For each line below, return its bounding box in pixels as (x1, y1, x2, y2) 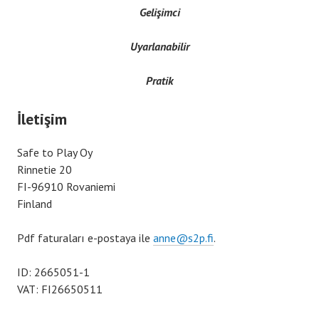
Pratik (146, 73, 173, 88)
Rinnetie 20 (17, 162, 72, 177)
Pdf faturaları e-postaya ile (17, 230, 153, 245)
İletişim (17, 108, 67, 129)
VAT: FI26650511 (17, 281, 103, 296)
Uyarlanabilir (130, 38, 189, 53)
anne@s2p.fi (153, 230, 214, 245)
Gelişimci (139, 4, 180, 19)
